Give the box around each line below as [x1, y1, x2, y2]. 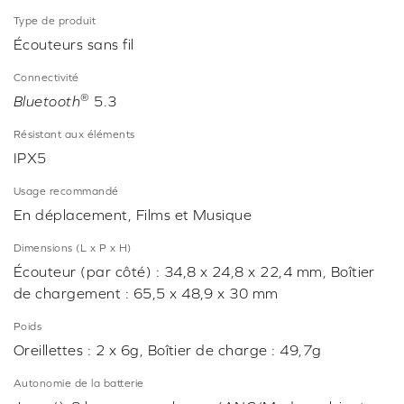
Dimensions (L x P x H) [14, 242, 132, 255]
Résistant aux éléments [14, 128, 135, 142]
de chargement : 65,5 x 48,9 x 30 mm [14, 285, 279, 302]
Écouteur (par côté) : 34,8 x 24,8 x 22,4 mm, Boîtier [14, 263, 375, 280]
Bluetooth [14, 93, 81, 110]
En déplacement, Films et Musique [14, 207, 252, 224]
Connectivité [14, 71, 79, 85]
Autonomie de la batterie [14, 377, 144, 390]
